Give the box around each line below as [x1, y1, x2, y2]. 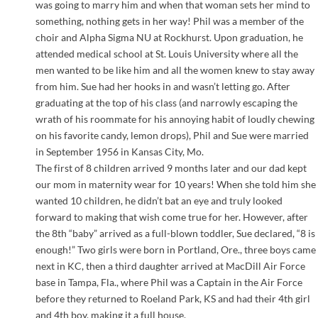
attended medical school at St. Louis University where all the [35, 47, 298, 60]
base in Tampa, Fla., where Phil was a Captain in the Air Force [35, 275, 302, 288]
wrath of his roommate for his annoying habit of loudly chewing [35, 112, 314, 125]
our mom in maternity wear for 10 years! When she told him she [35, 177, 316, 190]
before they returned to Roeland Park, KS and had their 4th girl [35, 292, 310, 305]
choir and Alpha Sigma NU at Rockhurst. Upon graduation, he [35, 31, 303, 43]
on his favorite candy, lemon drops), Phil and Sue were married [35, 128, 309, 141]
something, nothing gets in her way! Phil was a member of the [35, 14, 304, 27]
